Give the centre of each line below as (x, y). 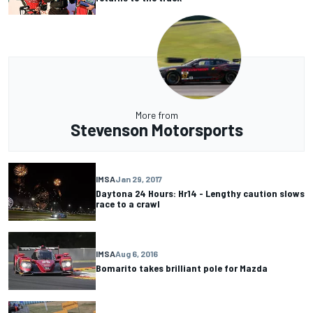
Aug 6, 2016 (137, 254)
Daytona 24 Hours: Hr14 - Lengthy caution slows (200, 194)
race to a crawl (128, 204)
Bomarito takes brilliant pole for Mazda (182, 268)
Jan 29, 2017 (139, 179)
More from (156, 115)
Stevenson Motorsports (156, 129)
